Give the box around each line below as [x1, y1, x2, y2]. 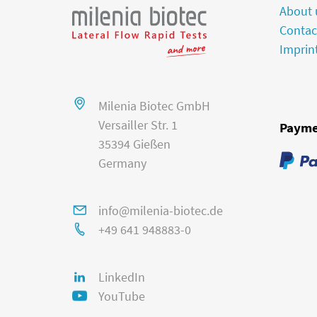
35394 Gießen [98, 138, 171, 155]
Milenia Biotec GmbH [98, 100, 210, 117]
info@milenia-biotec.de [98, 204, 223, 221]
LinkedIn [98, 271, 145, 288]
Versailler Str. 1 [98, 119, 178, 136]
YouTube [98, 290, 145, 307]
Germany [98, 157, 146, 174]
